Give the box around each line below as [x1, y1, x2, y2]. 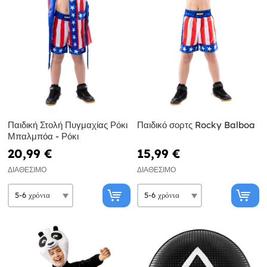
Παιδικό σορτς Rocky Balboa [136, 119, 255, 131]
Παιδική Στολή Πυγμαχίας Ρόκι [8, 119, 128, 131]
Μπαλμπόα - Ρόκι [8, 130, 79, 142]
